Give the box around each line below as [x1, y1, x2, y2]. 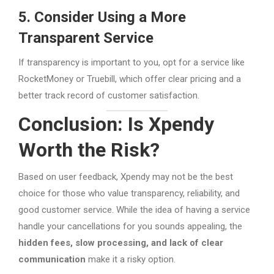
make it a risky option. [86, 254, 176, 265]
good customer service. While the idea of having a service [18, 204, 250, 215]
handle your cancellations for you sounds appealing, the [18, 221, 242, 232]
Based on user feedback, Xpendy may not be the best [18, 171, 233, 182]
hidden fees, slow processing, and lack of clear [18, 237, 223, 248]
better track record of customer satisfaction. [18, 90, 199, 101]
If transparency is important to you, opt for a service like [18, 57, 245, 68]
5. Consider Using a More [18, 9, 186, 26]
